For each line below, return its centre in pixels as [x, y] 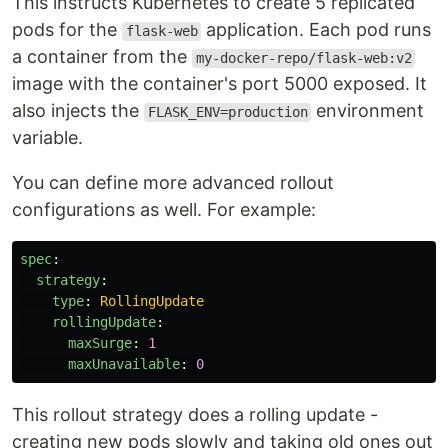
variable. [47, 138]
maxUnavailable [124, 364]
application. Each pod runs [316, 30]
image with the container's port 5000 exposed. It [219, 84]
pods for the [67, 30]
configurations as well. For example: [164, 210]
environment [368, 111]
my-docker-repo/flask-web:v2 [303, 58]
